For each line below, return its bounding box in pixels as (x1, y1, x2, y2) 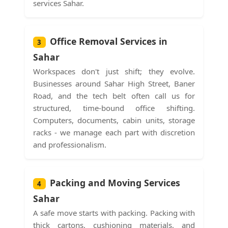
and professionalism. (33, 139, 106, 150)
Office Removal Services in (49, 35, 167, 47)
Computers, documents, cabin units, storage (33, 115, 195, 125)
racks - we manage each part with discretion (33, 127, 195, 137)
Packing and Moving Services (49, 176, 180, 189)
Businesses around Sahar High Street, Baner (33, 78, 195, 89)
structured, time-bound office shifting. (33, 102, 195, 113)
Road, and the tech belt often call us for (33, 90, 195, 101)
